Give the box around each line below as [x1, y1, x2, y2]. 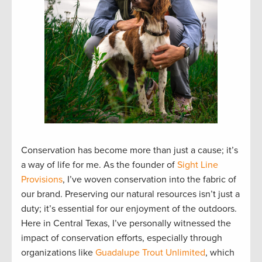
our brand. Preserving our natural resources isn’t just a [21, 188, 240, 201]
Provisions [21, 174, 63, 186]
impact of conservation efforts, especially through [21, 232, 222, 244]
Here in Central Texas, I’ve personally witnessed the [21, 218, 231, 230]
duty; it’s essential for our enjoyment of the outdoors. [21, 203, 237, 215]
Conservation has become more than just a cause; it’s [21, 144, 238, 157]
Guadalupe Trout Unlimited [95, 247, 205, 259]
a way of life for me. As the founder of [21, 159, 177, 171]
